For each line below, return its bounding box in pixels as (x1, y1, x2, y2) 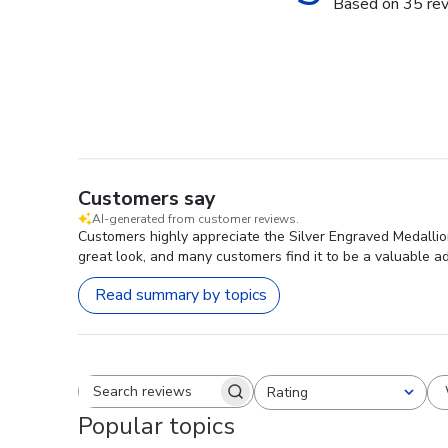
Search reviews (164, 389, 271, 412)
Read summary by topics (95, 284, 267, 307)
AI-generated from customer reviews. (92, 210, 299, 227)
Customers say (78, 184, 216, 212)
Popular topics (78, 409, 235, 442)
